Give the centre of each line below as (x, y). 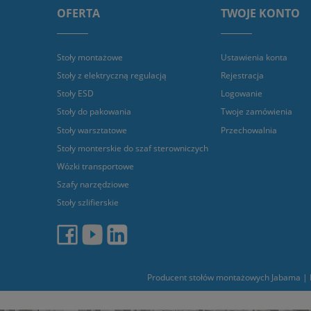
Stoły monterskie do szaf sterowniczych (133, 148)
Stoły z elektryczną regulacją (112, 75)
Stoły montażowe (90, 57)
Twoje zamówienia (257, 112)
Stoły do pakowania (94, 112)
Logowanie (242, 94)
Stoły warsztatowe (92, 130)
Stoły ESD (75, 94)
